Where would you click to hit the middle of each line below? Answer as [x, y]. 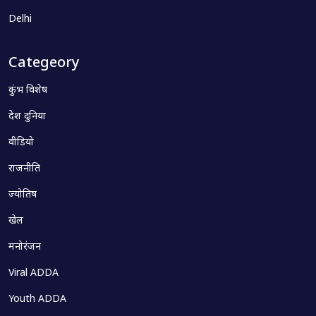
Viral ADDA [34, 273]
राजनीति [24, 169]
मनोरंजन [25, 247]
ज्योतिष [23, 195]
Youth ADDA [37, 299]
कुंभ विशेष [28, 91]
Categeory [44, 63]
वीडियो [21, 143]
